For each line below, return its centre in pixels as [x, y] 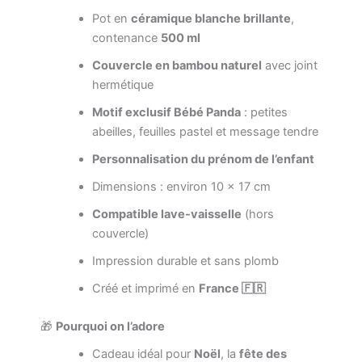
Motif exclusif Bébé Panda [166, 112]
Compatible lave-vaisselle [166, 214]
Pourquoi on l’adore [110, 326]
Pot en [111, 18]
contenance [126, 38]
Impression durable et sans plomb [185, 261]
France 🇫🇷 [232, 288]
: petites [264, 112]
